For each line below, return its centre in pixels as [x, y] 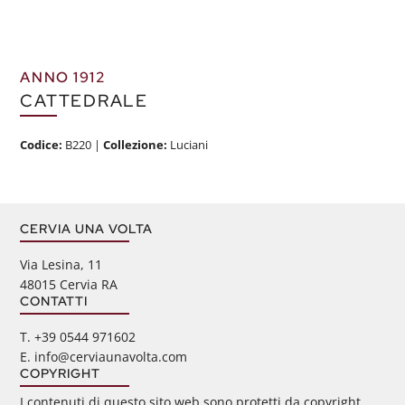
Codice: [43, 144]
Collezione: [136, 144]
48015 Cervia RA [69, 284]
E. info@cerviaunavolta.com [104, 356]
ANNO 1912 [63, 78]
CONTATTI [54, 300]
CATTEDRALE [84, 101]
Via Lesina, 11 [61, 264]
